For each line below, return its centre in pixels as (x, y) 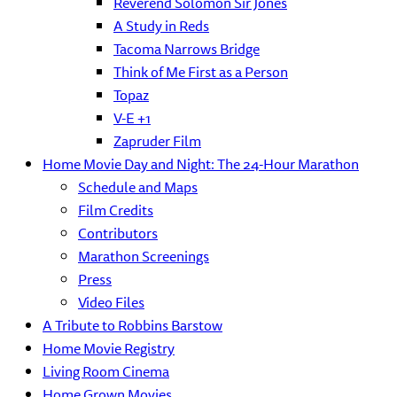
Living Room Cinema (106, 371)
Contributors (118, 233)
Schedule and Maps (138, 187)
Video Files (111, 302)
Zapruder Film (157, 141)
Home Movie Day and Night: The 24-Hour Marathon (201, 164)
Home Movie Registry (109, 348)
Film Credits (116, 210)
